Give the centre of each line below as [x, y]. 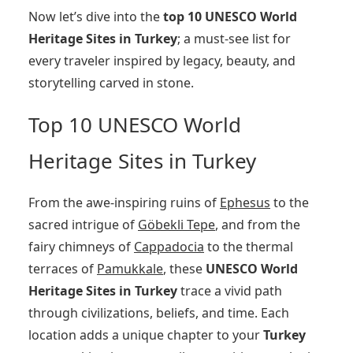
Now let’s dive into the [96, 16]
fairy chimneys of [81, 246]
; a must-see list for [234, 38]
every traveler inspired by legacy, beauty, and [162, 60]
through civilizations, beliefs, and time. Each [159, 312]
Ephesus [245, 202]
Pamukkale [130, 268]
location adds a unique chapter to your [146, 334]
